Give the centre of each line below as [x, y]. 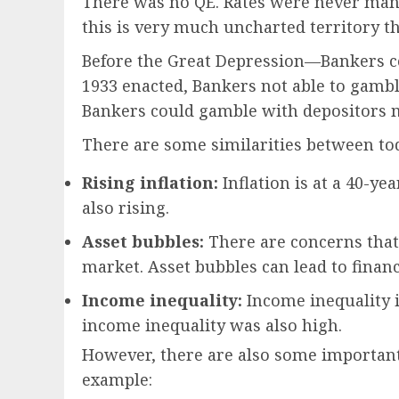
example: [117, 380]
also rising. [126, 208]
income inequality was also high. [212, 326]
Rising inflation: [150, 183]
